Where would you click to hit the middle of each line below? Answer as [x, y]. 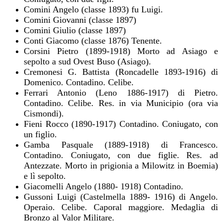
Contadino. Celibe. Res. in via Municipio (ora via [121, 103]
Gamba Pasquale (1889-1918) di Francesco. [121, 144]
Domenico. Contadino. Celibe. [79, 82]
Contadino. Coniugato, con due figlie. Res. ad [121, 155]
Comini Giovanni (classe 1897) [80, 20]
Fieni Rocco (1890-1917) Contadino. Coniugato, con [121, 124]
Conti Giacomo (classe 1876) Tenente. [93, 40]
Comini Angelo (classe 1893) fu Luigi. [93, 9]
